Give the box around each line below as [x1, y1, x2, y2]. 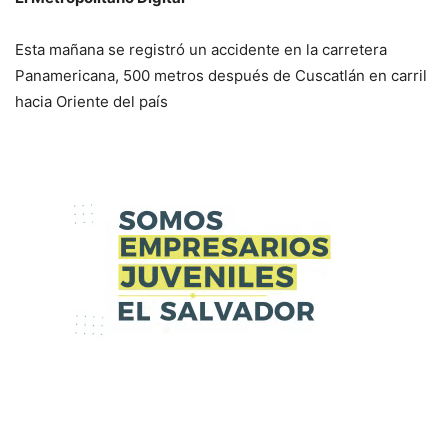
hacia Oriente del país [15, 91, 168, 111]
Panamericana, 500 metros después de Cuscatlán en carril [15, 65, 427, 85]
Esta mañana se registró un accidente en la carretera [15, 39, 387, 59]
